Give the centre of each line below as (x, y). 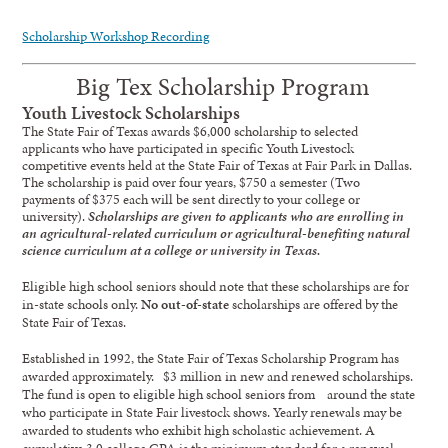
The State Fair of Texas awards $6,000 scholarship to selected (190, 130)
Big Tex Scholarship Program (219, 86)
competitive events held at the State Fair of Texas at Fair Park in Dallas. (217, 164)
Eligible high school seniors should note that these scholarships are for (216, 285)
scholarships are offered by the (314, 303)
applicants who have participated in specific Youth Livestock (188, 147)
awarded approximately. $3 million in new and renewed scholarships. (218, 375)
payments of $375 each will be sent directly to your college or (191, 198)
